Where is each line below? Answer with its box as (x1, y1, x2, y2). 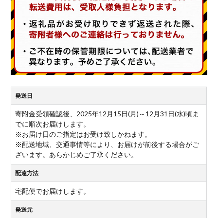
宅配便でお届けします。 (15, 187, 91, 196)
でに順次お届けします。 (15, 120, 91, 128)
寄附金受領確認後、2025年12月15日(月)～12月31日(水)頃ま (15, 109, 200, 118)
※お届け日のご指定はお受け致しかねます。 (15, 130, 152, 139)
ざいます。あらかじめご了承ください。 (15, 150, 138, 159)
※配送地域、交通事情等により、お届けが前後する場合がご (15, 140, 200, 149)
